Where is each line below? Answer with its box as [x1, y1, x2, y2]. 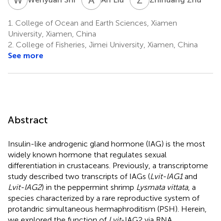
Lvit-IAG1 [150, 171, 183, 181]
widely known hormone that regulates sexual [8, 149, 167, 159]
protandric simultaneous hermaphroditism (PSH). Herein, [8, 204, 207, 214]
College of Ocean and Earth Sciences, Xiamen [13, 18, 177, 28]
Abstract [8, 113, 48, 126]
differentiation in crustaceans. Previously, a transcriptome [8, 160, 208, 170]
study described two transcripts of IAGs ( [8, 171, 150, 181]
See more [8, 50, 43, 60]
